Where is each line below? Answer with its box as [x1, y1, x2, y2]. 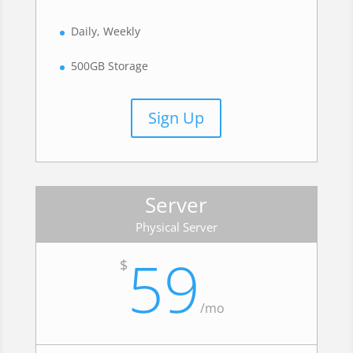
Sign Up [148, 107, 205, 129]
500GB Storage [70, 58, 148, 74]
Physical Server [135, 219, 217, 236]
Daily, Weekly [70, 23, 140, 39]
